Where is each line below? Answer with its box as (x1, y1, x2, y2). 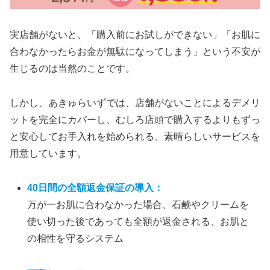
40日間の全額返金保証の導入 (27, 182, 154, 193)
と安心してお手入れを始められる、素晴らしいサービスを (10, 131, 260, 142)
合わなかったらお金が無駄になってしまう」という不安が (10, 46, 260, 57)
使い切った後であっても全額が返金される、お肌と (27, 216, 250, 227)
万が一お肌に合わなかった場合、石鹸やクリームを (27, 199, 250, 210)
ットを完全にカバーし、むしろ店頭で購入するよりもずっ (10, 114, 260, 125)
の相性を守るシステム (27, 233, 124, 243)
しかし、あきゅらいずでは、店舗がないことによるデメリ (10, 97, 260, 108)
